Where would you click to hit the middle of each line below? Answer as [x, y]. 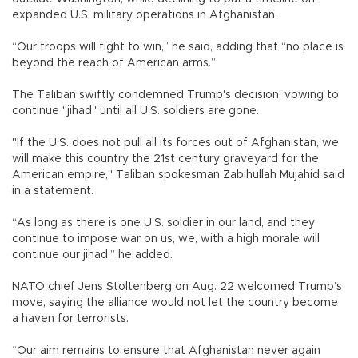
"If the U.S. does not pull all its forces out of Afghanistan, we [175, 143]
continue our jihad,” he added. [94, 255]
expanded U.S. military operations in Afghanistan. [145, 15]
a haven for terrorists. [70, 318]
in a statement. [53, 191]
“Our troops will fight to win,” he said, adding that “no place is [178, 47]
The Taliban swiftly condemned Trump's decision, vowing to [175, 95]
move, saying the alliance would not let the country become [175, 302]
